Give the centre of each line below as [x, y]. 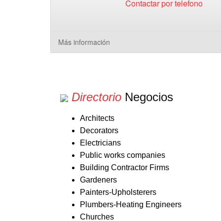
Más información [84, 42]
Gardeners [98, 180]
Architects [97, 118]
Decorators [99, 130]
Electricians [100, 143]
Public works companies [123, 155]
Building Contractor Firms [125, 167]
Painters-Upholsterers [118, 192]
